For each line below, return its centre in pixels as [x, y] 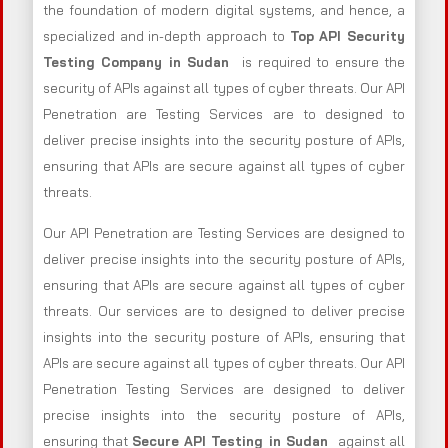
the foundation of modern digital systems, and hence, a [224, 10]
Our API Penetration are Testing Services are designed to [224, 233]
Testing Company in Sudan [143, 62]
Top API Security [347, 36]
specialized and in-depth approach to [166, 36]
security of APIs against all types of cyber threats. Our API [224, 88]
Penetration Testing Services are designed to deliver [224, 389]
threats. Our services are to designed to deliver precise [224, 311]
